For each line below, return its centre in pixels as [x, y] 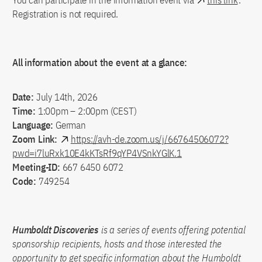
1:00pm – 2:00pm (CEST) [87, 111]
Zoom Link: [35, 139]
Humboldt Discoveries [57, 230]
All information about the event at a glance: [100, 63]
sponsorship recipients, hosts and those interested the [117, 244]
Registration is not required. [65, 14]
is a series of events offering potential [173, 230]
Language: [33, 125]
